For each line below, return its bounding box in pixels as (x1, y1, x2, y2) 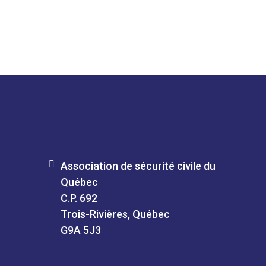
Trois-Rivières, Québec (61, 208, 170, 220)
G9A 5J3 (61, 224, 101, 236)
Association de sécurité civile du (61, 160, 216, 172)
